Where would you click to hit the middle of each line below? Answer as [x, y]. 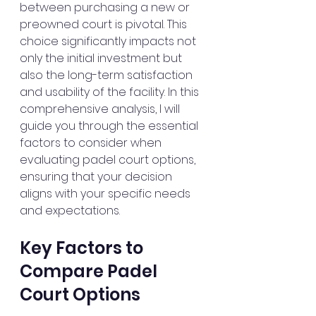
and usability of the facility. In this [111, 92]
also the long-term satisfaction [108, 75]
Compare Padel [90, 271]
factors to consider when [92, 143]
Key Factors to [83, 248]
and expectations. [70, 211]
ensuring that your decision [97, 177]
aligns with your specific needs [107, 194]
